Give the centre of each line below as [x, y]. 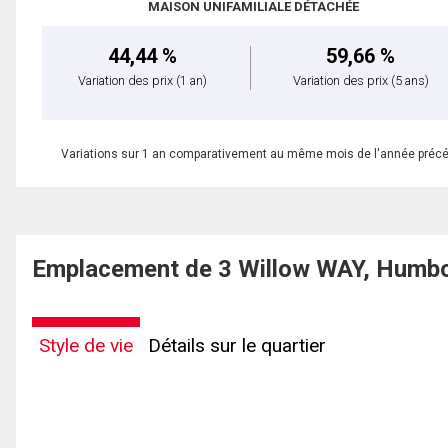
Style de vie [86, 346]
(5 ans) [409, 81]
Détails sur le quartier [237, 346]
